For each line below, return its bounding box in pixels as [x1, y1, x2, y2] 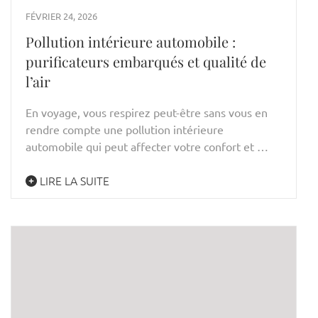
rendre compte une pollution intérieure [26, 122, 224, 137]
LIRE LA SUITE [37, 172, 109, 189]
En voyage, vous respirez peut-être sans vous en [26, 105, 268, 120]
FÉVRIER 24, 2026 [26, 10, 97, 23]
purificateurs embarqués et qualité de [26, 52, 266, 72]
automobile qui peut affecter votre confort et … [26, 139, 268, 154]
